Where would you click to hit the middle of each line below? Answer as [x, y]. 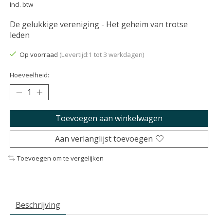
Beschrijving [38, 205]
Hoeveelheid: [29, 75]
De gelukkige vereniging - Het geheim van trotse [99, 25]
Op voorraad [39, 55]
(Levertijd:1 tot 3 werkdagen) [102, 55]
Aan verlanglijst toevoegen [104, 138]
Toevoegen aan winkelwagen [109, 118]
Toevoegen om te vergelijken [60, 158]
